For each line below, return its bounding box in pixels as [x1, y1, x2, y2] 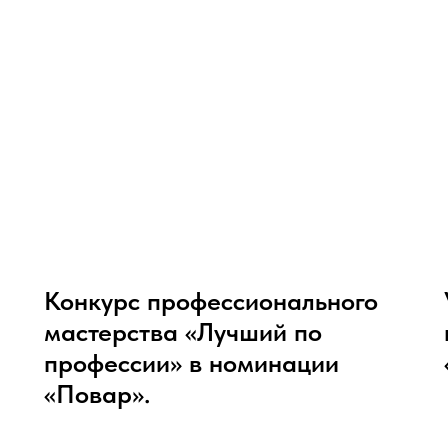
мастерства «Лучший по [44, 316, 322, 347]
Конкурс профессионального [44, 285, 378, 316]
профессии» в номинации [44, 347, 339, 378]
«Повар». [44, 378, 150, 409]
